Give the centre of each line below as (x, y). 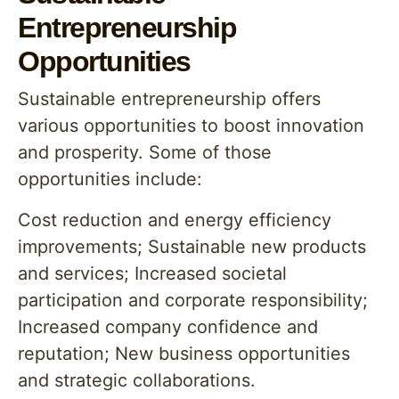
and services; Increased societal (152, 273)
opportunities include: (110, 179)
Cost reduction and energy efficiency (175, 220)
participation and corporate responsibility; (193, 300)
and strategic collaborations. (137, 380)
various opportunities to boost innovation (191, 126)
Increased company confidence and (168, 327)
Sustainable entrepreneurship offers (169, 99)
